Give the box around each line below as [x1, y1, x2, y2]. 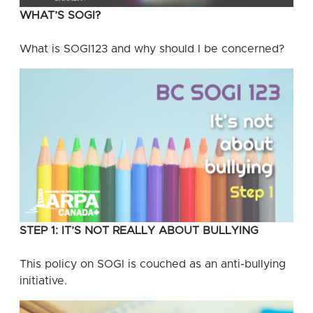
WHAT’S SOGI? [20, 9, 101, 21]
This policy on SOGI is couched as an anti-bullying [20, 259, 286, 270]
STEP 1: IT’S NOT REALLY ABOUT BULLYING [20, 225, 259, 237]
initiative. [20, 275, 67, 287]
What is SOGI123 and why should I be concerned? [20, 43, 284, 54]
